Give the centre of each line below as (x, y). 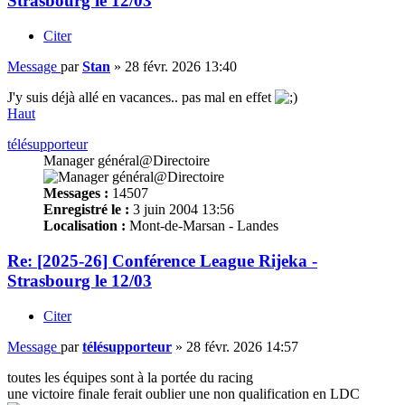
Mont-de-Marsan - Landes (202, 226)
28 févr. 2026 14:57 (242, 346)
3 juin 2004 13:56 (182, 210)
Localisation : (85, 226)
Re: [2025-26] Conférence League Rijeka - (162, 260)
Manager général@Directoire (127, 161)
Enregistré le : (86, 210)
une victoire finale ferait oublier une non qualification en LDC (184, 393)
